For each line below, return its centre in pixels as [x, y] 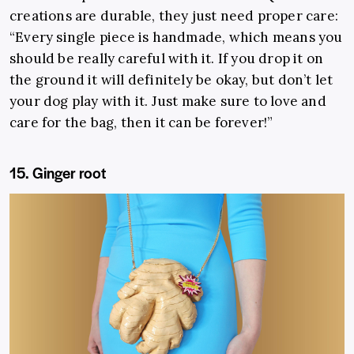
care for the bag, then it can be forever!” [141, 123]
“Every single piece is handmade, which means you [176, 38]
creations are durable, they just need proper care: [174, 16]
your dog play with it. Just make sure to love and [168, 102]
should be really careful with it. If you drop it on [167, 59]
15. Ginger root [58, 173]
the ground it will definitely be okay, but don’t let [171, 80]
